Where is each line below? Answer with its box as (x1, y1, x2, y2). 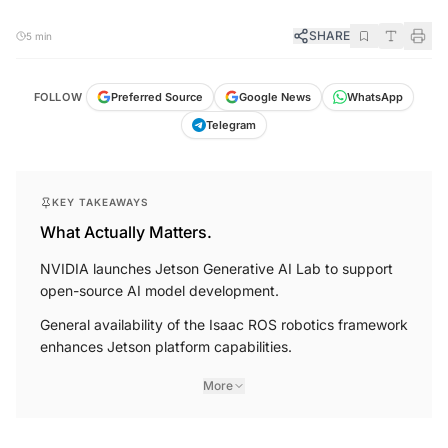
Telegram (206, 118, 256, 133)
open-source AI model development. (40, 282, 279, 300)
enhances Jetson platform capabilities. (40, 338, 292, 356)
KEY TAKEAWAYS (52, 196, 149, 209)
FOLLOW (33, 90, 83, 105)
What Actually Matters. (40, 222, 212, 243)
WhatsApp (347, 90, 404, 105)
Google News (239, 90, 312, 105)
